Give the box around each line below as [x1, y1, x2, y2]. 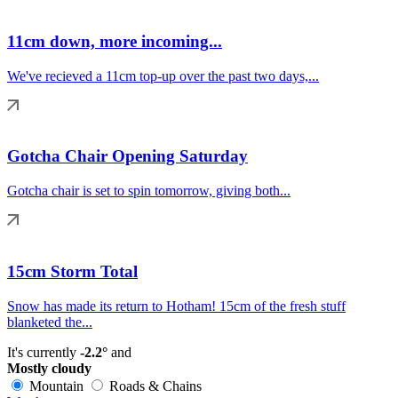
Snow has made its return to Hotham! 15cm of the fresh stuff [7, 298, 346, 314]
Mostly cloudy [7, 360, 92, 376]
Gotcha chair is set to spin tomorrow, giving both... [7, 183, 291, 199]
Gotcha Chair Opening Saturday [7, 147, 248, 166]
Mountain [29, 378, 84, 394]
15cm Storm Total [7, 261, 138, 281]
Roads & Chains [109, 378, 202, 394]
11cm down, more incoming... [7, 31, 222, 51]
